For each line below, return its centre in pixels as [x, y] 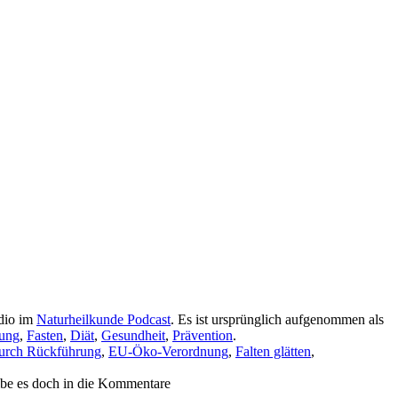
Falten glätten [273, 351]
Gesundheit [133, 335]
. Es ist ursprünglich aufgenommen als [277, 319]
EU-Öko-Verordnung [168, 351]
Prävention [203, 335]
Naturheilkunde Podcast [103, 319]
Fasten [45, 335]
